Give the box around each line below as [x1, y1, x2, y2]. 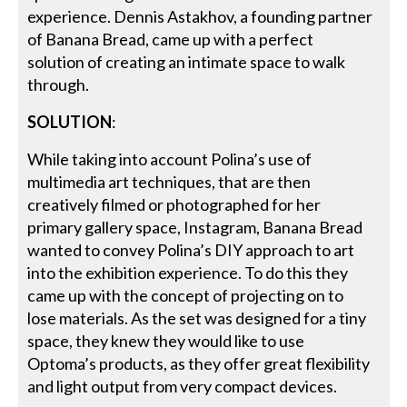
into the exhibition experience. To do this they [27, 262, 349, 283]
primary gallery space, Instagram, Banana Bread [27, 216, 363, 237]
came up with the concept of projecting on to [27, 284, 344, 305]
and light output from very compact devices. [27, 375, 338, 396]
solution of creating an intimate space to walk [27, 51, 346, 72]
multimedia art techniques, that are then [27, 171, 312, 192]
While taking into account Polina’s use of [27, 148, 313, 169]
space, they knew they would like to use [27, 330, 305, 351]
